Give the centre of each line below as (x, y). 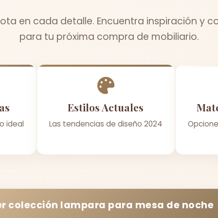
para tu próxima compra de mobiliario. (109, 36)
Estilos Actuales (106, 107)
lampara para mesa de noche (137, 205)
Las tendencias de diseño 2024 (106, 124)
